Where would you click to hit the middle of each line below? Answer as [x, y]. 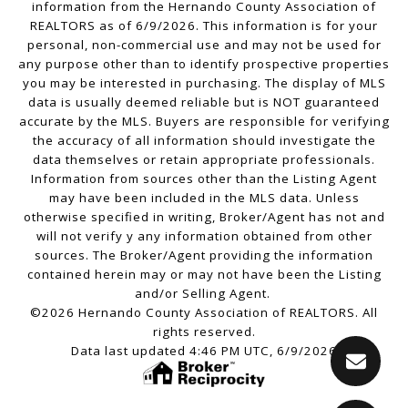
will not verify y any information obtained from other [204, 236]
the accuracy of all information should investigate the [204, 141]
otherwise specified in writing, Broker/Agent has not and [204, 217]
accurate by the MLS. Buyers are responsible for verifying [204, 122]
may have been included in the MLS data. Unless [204, 198]
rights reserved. [204, 332]
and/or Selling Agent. [204, 294]
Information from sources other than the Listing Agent [204, 179]
